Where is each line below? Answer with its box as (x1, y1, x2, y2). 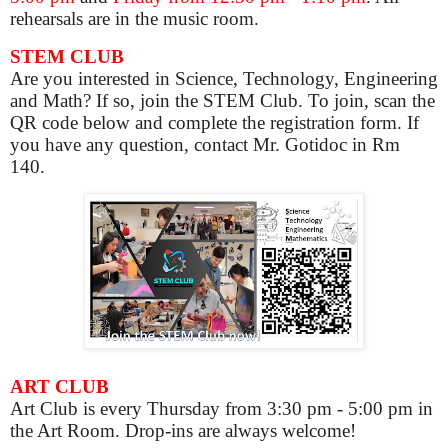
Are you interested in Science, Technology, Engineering (10, 67, 438, 89)
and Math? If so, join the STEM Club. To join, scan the (10, 89, 435, 111)
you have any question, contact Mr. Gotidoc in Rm (10, 133, 400, 155)
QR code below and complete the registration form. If (10, 111, 419, 133)
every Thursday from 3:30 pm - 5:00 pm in (95, 398, 433, 420)
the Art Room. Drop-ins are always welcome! (10, 420, 361, 442)
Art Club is (10, 398, 95, 420)
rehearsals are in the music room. (10, 7, 259, 29)
